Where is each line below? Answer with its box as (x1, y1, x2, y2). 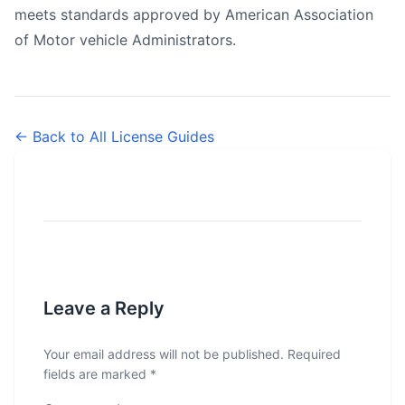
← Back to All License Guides (14, 127, 214, 146)
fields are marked (43, 366, 150, 381)
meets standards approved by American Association (14, 5, 373, 24)
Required (287, 346, 341, 362)
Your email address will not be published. (43, 346, 284, 362)
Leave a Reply (43, 297, 165, 319)
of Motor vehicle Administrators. (14, 31, 236, 49)
